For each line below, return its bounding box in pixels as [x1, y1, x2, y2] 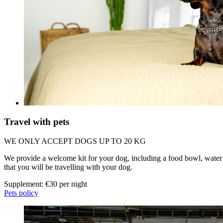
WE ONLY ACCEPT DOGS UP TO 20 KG [4, 137, 146, 146]
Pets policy [4, 189, 38, 198]
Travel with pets [4, 116, 69, 127]
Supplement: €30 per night [4, 180, 87, 189]
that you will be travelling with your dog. [4, 163, 132, 172]
